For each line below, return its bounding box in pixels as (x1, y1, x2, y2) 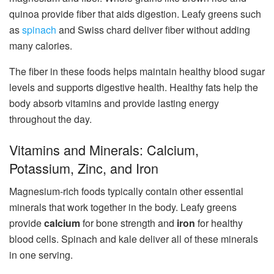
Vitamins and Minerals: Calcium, (9, 139, 199, 159)
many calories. (9, 38, 72, 53)
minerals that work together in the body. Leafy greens (9, 200, 237, 215)
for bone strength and (80, 216, 177, 231)
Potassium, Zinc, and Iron (9, 158, 158, 177)
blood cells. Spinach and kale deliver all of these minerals (9, 232, 258, 246)
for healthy (195, 216, 243, 231)
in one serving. (9, 248, 73, 262)
